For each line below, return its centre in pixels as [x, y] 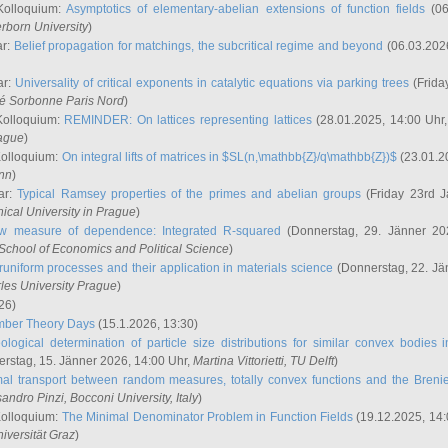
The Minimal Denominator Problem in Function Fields [207, 417]
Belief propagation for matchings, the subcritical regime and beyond [198, 46]
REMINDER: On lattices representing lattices [188, 120]
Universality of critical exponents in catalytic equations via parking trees [212, 83]
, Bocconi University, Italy [131, 398]
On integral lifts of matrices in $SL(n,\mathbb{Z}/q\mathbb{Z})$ [229, 157]
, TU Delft [309, 361]
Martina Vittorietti [238, 361]
